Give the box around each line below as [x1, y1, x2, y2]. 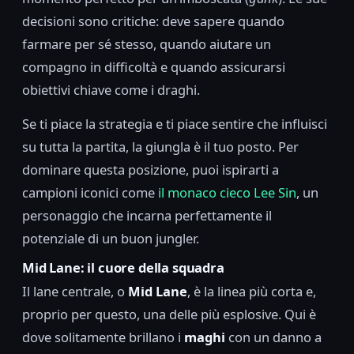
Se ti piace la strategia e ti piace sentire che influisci [22, 114, 327, 133]
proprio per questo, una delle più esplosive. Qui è [22, 305, 316, 324]
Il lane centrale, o [22, 282, 128, 301]
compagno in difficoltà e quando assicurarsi [22, 57, 285, 76]
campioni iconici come [22, 183, 158, 201]
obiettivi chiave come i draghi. [22, 80, 200, 99]
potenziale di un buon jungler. [22, 228, 199, 247]
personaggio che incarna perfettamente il [22, 205, 272, 224]
